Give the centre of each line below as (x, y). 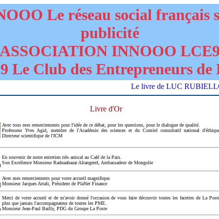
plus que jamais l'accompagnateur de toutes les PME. (54, 203)
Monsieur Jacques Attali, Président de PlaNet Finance (55, 184)
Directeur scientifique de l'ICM (32, 136)
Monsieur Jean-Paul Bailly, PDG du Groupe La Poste (55, 208)
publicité (110, 33)
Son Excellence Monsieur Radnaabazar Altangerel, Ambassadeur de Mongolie (77, 163)
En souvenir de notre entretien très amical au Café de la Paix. (62, 157)
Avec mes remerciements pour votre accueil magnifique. (56, 178)
